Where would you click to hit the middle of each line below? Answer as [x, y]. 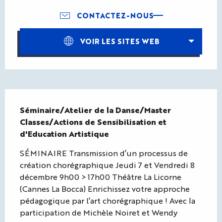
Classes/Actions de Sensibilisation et [93, 121]
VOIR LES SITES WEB [120, 41]
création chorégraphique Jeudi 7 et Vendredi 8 [107, 165]
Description [42, 98]
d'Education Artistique [64, 133]
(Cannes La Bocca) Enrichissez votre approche [105, 188]
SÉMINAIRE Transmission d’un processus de [104, 153]
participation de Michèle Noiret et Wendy [99, 212]
